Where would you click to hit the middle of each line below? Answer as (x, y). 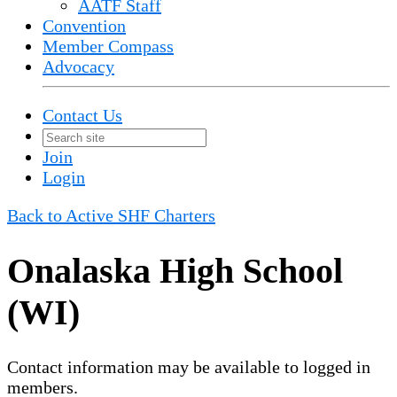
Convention (84, 26)
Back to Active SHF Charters (111, 215)
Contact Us (82, 115)
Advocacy (78, 66)
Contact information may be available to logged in (189, 366)
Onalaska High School (175, 270)
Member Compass (108, 46)
